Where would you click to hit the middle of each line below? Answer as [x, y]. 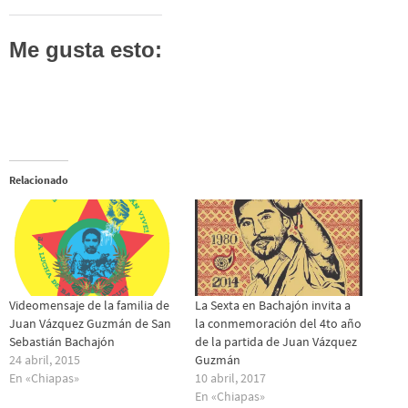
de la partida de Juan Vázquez [276, 341]
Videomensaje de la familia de [89, 305]
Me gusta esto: [86, 49]
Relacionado [39, 180]
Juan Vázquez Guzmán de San [90, 323]
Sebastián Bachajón [62, 341]
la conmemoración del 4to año [278, 323]
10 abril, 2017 [230, 377]
